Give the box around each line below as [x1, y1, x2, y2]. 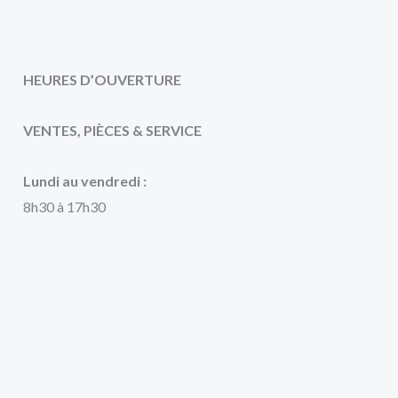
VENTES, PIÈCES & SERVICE [23, 122, 202, 139]
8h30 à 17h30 [23, 198, 106, 216]
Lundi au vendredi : [23, 172, 147, 190]
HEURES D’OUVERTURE [23, 71, 181, 89]
